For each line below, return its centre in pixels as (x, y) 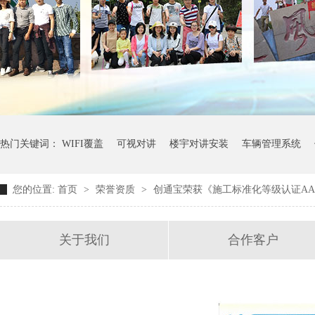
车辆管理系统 (271, 144)
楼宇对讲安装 (199, 144)
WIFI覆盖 (83, 144)
